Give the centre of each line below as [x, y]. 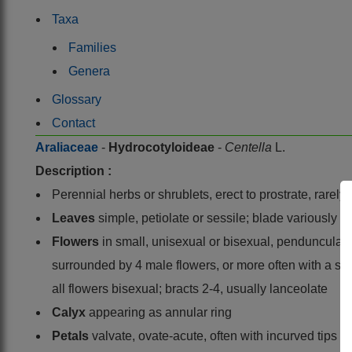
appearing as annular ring [160, 312]
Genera [89, 71]
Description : [73, 170]
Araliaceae [68, 147]
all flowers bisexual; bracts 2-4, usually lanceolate [190, 288]
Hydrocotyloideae [163, 147]
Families [92, 47]
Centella [250, 147]
